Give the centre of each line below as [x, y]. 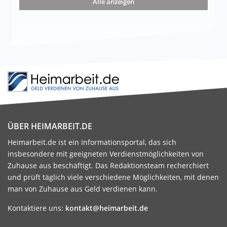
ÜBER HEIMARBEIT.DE [50, 126]
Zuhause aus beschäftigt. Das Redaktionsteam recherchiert [108, 165]
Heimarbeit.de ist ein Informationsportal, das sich [92, 142]
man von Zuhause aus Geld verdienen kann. [83, 188]
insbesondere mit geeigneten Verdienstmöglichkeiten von [106, 154]
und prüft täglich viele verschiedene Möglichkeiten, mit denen [113, 177]
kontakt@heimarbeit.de [107, 208]
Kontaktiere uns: [36, 208]
